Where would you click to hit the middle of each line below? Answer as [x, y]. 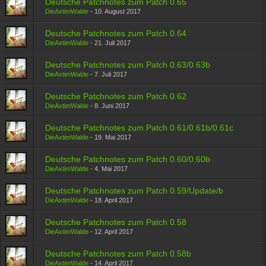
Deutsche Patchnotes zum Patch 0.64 [116, 33]
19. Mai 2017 [113, 137]
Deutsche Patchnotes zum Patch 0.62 [116, 96]
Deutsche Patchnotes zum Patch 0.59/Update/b [134, 191]
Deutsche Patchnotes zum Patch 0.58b [118, 254]
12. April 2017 [114, 232]
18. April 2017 [114, 200]
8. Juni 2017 [112, 106]
